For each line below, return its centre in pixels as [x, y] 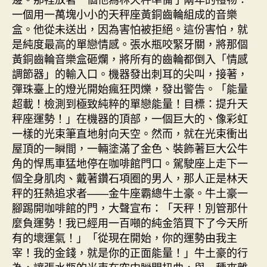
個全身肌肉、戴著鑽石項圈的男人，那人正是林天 [130, 177]
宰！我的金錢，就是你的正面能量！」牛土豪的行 [130, 252]
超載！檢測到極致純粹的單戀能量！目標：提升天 [130, 103]
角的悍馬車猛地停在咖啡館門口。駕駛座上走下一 [130, 162]
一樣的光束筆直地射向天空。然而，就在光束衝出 [130, 133]
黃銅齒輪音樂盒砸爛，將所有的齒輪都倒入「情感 [130, 58]
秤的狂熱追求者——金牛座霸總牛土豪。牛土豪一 [130, 192]
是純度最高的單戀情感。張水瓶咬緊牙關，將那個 [130, 43]
